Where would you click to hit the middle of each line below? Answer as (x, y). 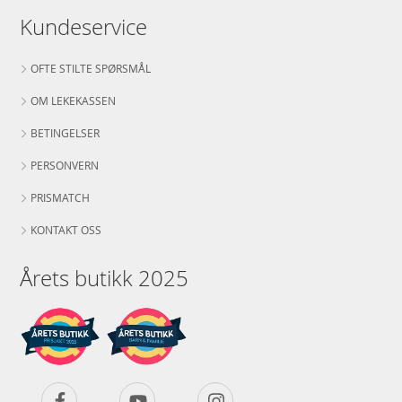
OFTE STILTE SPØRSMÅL (91, 69)
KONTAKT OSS (66, 230)
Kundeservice (84, 27)
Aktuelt (28, 17)
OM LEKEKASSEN (74, 101)
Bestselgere (212, 17)
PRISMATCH (61, 198)
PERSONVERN (65, 166)
